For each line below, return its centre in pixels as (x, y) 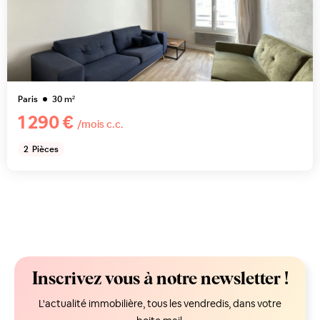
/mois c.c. (100, 124)
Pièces (45, 149)
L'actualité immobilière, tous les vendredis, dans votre (160, 304)
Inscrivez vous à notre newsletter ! (160, 279)
